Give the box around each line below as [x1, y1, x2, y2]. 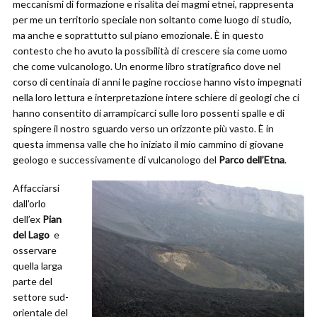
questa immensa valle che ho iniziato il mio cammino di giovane [13, 138, 284, 150]
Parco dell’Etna [219, 154, 284, 166]
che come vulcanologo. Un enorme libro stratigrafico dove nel [13, 60, 281, 72]
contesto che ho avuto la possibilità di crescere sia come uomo [13, 45, 287, 57]
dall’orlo [13, 197, 46, 209]
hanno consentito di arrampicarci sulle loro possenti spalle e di [13, 107, 284, 119]
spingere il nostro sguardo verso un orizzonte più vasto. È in [13, 122, 274, 134]
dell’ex [13, 213, 42, 225]
